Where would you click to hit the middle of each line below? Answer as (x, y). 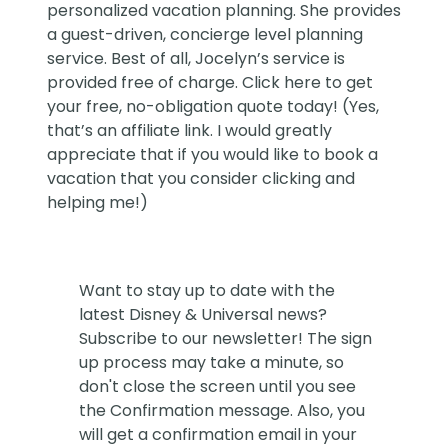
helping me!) (98, 203)
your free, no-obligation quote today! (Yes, (213, 107)
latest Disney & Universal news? (203, 315)
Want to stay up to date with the (207, 291)
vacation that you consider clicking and (201, 179)
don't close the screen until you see (218, 387)
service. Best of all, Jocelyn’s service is (196, 59)
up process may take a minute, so (212, 363)
